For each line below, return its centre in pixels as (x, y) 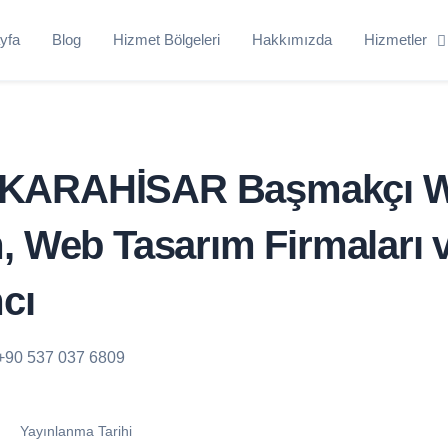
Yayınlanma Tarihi (75, 430)
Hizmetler (395, 39)
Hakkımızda (291, 39)
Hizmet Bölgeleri (166, 39)
